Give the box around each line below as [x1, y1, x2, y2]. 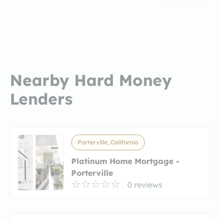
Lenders [10, 88, 73, 109]
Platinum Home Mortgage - [71, 156, 179, 166]
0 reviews [127, 179, 163, 190]
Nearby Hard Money [10, 70, 172, 90]
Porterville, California [78, 138, 138, 146]
